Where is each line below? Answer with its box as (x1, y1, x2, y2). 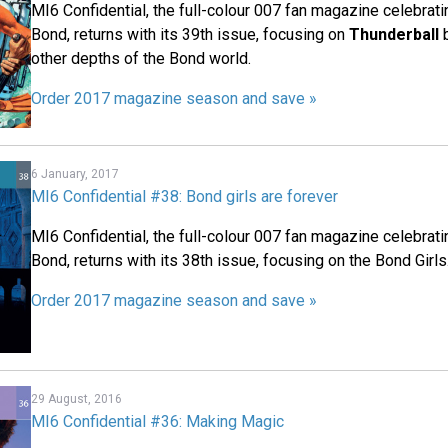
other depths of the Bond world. (31, 49, 252, 69)
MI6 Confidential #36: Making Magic (31, 412, 285, 432)
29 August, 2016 (31, 392, 123, 407)
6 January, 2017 (31, 166, 120, 181)
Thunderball (349, 25, 440, 45)
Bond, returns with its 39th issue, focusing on (31, 25, 350, 45)
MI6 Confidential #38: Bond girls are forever (31, 186, 339, 206)
